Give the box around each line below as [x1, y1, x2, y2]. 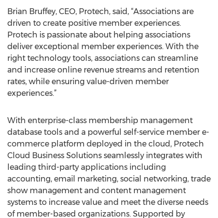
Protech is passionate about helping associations [7, 30, 190, 39]
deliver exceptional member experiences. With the [7, 42, 199, 51]
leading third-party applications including [7, 163, 166, 172]
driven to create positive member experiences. [7, 18, 181, 28]
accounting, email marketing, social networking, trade [7, 174, 211, 183]
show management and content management [7, 186, 186, 195]
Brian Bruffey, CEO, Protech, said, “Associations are [7, 7, 194, 16]
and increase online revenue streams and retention [7, 65, 200, 74]
